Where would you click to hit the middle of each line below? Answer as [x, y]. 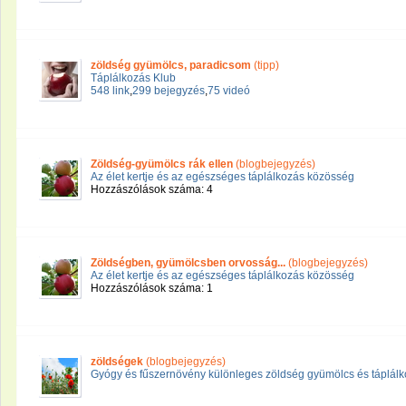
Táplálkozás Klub [133, 78]
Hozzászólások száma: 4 [152, 189]
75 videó [229, 91]
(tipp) [265, 65]
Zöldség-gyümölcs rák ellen [162, 164]
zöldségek [117, 362]
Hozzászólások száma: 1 [152, 288]
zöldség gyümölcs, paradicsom [171, 65]
